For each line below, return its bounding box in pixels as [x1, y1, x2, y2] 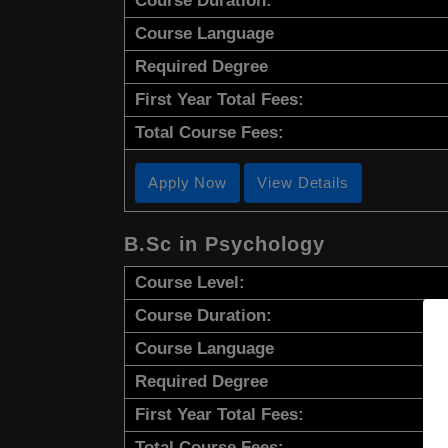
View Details [257, 174, 349, 192]
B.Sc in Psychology [124, 233, 326, 256]
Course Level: [135, 273, 245, 293]
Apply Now [148, 174, 228, 192]
